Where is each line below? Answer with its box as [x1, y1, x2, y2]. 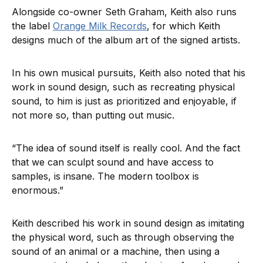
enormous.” [12, 184, 63, 196]
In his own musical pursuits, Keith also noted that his [12, 66, 245, 79]
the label [12, 19, 53, 32]
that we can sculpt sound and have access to [12, 156, 214, 168]
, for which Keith [147, 19, 220, 32]
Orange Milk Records [53, 19, 147, 32]
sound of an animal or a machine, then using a [12, 245, 220, 257]
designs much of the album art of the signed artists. [12, 33, 243, 46]
